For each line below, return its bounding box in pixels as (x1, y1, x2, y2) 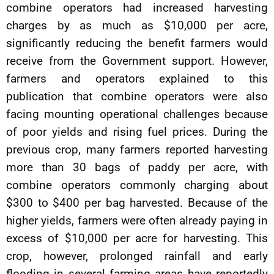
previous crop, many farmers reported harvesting (6, 143, 268, 157)
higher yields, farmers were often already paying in (6, 213, 268, 228)
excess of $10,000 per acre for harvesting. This (6, 231, 268, 245)
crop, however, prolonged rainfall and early (6, 249, 268, 263)
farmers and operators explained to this (6, 72, 268, 86)
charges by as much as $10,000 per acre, (6, 18, 268, 32)
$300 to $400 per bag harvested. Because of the (6, 196, 268, 210)
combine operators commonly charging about (6, 178, 268, 192)
